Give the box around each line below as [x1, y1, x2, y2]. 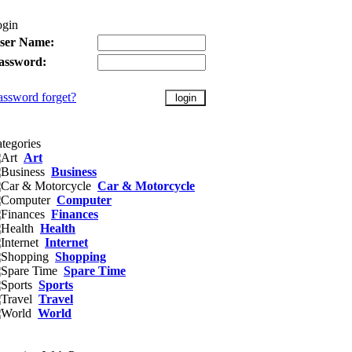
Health [40, 222, 75, 235]
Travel [38, 292, 73, 306]
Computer [57, 193, 112, 207]
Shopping [55, 250, 106, 263]
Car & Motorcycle [97, 179, 195, 192]
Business [51, 165, 97, 178]
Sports [38, 278, 73, 291]
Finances [51, 207, 98, 221]
